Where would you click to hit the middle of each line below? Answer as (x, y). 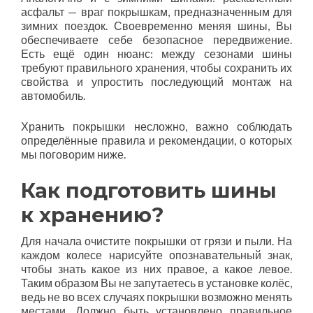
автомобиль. (53, 95)
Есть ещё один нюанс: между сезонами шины (156, 53)
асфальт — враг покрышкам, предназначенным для (156, 12)
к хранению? (93, 215)
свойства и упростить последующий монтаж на (156, 81)
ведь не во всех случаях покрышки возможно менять (156, 297)
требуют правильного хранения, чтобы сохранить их (156, 67)
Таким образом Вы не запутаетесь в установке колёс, (156, 283)
